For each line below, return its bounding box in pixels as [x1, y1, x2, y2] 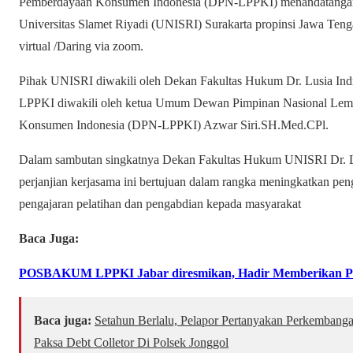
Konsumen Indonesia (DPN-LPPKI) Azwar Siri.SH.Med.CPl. [19, 117, 329, 132]
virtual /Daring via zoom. [19, 39, 143, 53]
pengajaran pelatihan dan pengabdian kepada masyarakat [19, 196, 301, 210]
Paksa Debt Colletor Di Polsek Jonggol [34, 335, 229, 349]
